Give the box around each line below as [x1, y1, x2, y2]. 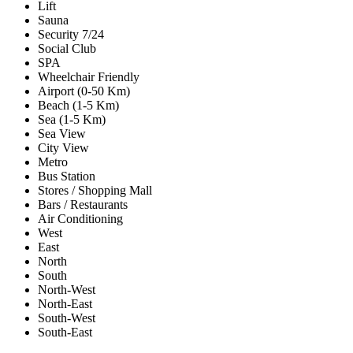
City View [38, 141, 89, 155]
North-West [38, 283, 95, 297]
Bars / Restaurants [38, 198, 128, 212]
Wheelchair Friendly [38, 70, 139, 84]
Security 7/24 [38, 28, 104, 42]
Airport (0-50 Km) [38, 84, 130, 98]
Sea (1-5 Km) [38, 113, 106, 127]
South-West [38, 311, 95, 325]
